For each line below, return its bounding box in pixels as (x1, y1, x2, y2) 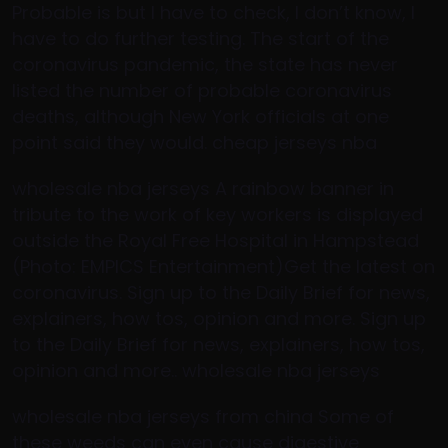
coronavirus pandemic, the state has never (12, 52, 398, 77)
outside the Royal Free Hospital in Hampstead (12, 228, 419, 253)
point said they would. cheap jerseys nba (12, 130, 377, 155)
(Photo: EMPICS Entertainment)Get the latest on (12, 254, 435, 279)
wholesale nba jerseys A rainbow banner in (12, 176, 394, 201)
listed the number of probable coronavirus (12, 78, 392, 103)
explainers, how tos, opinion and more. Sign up (12, 306, 426, 331)
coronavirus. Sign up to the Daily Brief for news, (12, 280, 430, 305)
